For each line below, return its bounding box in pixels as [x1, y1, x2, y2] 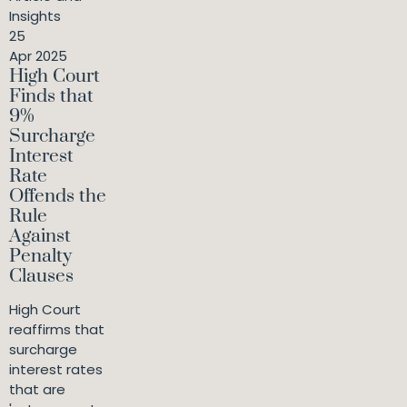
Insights [9, 6, 61, 25]
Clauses [9, 264, 74, 288]
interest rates [9, 360, 103, 379]
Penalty [9, 244, 72, 268]
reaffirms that [9, 320, 104, 339]
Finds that [9, 84, 94, 108]
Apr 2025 [9, 46, 67, 65]
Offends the [9, 184, 106, 208]
